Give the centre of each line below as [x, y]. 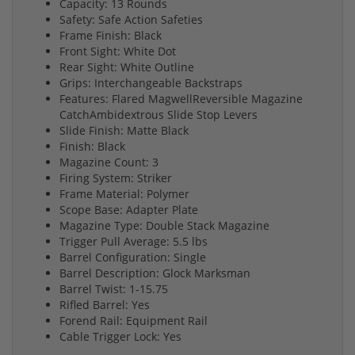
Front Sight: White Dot [118, 51]
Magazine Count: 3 [109, 162]
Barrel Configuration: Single [133, 257]
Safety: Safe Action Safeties [131, 19]
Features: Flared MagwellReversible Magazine [181, 98]
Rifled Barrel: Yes [105, 304]
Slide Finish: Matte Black [124, 130]
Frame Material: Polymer [124, 193]
